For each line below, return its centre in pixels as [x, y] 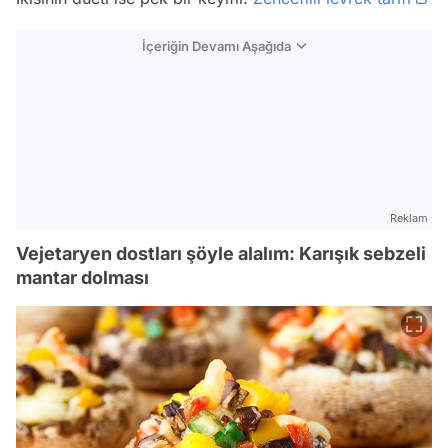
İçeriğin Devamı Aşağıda [216, 45]
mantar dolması [82, 277]
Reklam [409, 217]
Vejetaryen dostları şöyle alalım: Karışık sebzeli [221, 253]
